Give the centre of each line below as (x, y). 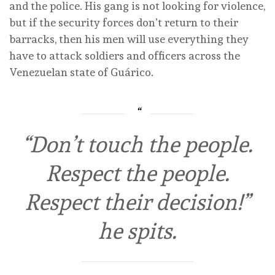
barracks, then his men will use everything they (129, 39)
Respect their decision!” (137, 202)
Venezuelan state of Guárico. (81, 72)
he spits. (137, 231)
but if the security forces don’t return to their (124, 23)
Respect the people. (137, 173)
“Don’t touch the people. (137, 145)
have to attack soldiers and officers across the (125, 56)
